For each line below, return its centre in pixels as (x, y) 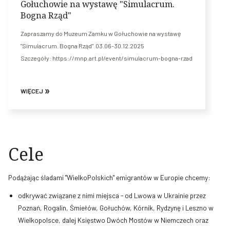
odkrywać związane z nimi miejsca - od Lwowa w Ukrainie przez (112, 195)
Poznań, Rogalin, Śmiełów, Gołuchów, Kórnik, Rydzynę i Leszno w (116, 207)
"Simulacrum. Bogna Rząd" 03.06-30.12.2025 (82, 46)
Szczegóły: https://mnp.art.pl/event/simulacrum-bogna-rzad (107, 58)
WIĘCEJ (32, 91)
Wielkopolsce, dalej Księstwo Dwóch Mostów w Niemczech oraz (113, 220)
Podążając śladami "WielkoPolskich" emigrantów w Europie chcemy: (109, 178)
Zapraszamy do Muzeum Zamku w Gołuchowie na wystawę (101, 34)
